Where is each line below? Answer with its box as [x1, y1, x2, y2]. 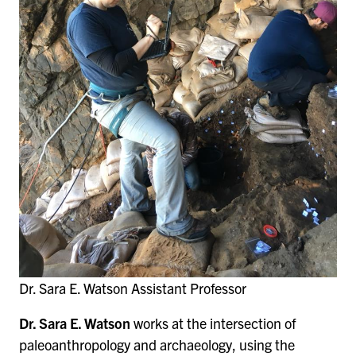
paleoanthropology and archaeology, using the [19, 335, 295, 354]
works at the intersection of [130, 314, 296, 333]
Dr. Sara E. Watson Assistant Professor [19, 279, 246, 298]
